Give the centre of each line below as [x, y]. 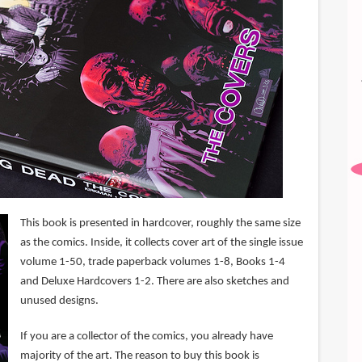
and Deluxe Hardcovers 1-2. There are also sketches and [154, 282]
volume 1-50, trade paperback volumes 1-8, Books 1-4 [152, 263]
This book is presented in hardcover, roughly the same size [160, 224]
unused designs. [59, 301]
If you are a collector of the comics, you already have [146, 337]
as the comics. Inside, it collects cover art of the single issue [161, 243]
